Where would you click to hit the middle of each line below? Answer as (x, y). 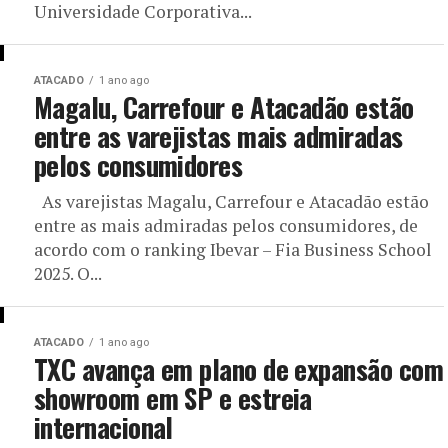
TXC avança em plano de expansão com (238, 369)
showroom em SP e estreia (173, 398)
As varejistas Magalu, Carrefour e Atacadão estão (231, 201)
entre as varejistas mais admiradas (218, 136)
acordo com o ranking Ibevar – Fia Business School (233, 249)
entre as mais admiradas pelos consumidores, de (226, 225)
